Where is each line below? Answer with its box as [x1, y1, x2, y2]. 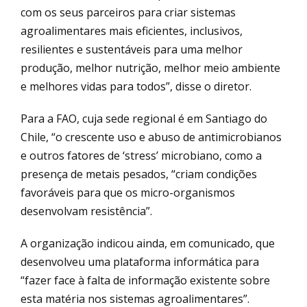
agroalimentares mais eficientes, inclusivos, [21, 23, 243, 38]
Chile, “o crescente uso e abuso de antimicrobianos [21, 129, 282, 145]
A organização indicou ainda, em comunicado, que [21, 235, 275, 251]
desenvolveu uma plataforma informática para [21, 254, 259, 269]
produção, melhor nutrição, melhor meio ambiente [21, 60, 280, 75]
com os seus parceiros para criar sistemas [21, 4, 236, 20]
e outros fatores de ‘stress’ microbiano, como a [21, 147, 262, 163]
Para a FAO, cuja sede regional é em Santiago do [21, 110, 267, 126]
